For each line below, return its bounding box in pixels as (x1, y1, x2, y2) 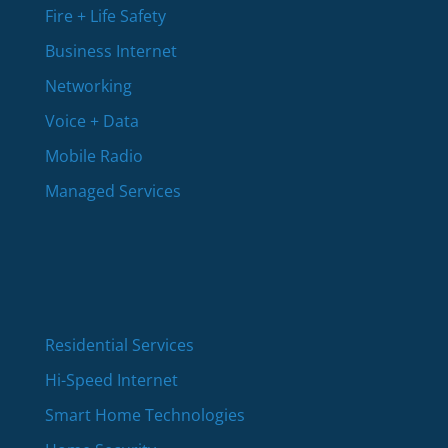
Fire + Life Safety (44, 4, 166, 27)
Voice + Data (44, 109, 139, 132)
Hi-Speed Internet (44, 368, 178, 391)
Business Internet (44, 39, 177, 62)
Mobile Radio (44, 144, 143, 167)
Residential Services (44, 333, 194, 356)
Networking (44, 74, 132, 97)
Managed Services (44, 179, 181, 202)
